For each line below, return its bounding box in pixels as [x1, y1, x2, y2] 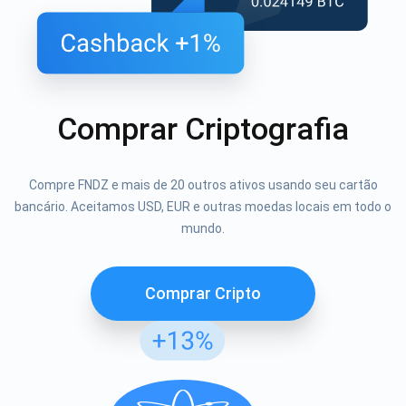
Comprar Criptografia [57, 111, 349, 148]
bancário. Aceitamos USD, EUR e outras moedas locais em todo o [14, 199, 391, 215]
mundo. [181, 221, 225, 237]
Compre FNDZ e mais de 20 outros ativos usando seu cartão [28, 178, 378, 193]
